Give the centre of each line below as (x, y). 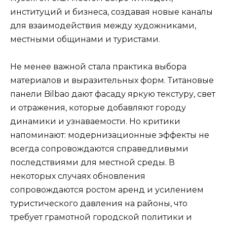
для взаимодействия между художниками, (103, 26)
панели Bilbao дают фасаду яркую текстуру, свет (113, 94)
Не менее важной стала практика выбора (98, 67)
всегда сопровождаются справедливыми (99, 149)
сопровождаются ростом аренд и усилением (107, 190)
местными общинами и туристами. (85, 40)
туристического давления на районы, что (99, 204)
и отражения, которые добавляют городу (98, 108)
